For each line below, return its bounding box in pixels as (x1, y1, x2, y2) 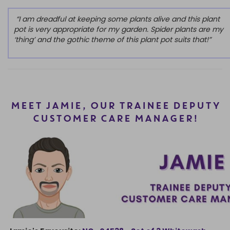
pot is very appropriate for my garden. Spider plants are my (14, 24, 223, 35)
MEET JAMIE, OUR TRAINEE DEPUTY (10, 102, 220, 111)
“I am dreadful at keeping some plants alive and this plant (14, 14, 220, 25)
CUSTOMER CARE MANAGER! (32, 114, 198, 124)
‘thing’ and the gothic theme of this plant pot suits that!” (14, 34, 213, 45)
